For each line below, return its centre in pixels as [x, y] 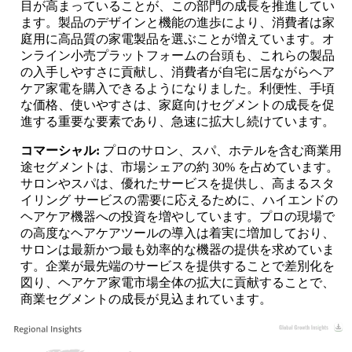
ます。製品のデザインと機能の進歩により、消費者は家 [178, 23]
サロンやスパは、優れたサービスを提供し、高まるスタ [178, 184]
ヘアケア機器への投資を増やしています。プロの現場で [178, 217]
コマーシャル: [62, 151]
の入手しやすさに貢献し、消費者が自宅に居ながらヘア [178, 72]
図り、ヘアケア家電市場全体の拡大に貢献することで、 [178, 283]
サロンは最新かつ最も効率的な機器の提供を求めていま [178, 250]
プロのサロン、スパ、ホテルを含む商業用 [222, 151]
